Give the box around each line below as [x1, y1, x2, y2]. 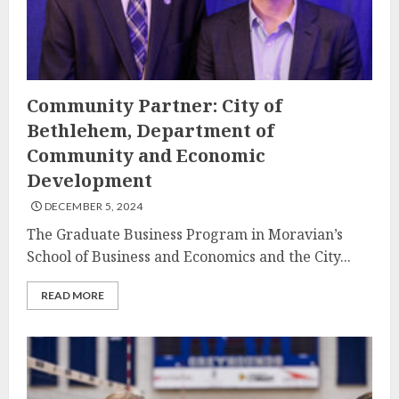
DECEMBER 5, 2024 [42, 199, 143, 213]
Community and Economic [27, 143, 265, 167]
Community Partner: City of [27, 94, 282, 118]
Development [27, 168, 152, 192]
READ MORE [41, 289, 104, 302]
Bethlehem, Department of [27, 118, 274, 142]
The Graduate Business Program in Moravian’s [27, 224, 343, 244]
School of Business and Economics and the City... [27, 247, 351, 266]
